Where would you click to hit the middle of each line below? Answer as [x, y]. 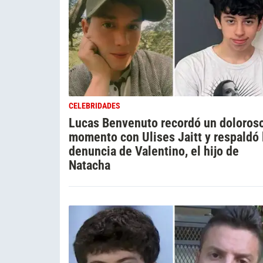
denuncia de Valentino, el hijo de [154, 151]
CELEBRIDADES [95, 106]
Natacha [90, 165]
